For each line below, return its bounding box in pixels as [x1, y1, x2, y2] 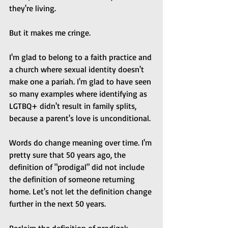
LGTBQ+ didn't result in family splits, [9, 101, 138, 111]
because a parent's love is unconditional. [9, 113, 153, 124]
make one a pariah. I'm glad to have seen [9, 76, 153, 87]
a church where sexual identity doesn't [9, 64, 146, 75]
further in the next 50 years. [9, 198, 106, 209]
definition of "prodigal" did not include [9, 162, 147, 173]
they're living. [9, 3, 56, 14]
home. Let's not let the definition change [9, 186, 154, 197]
